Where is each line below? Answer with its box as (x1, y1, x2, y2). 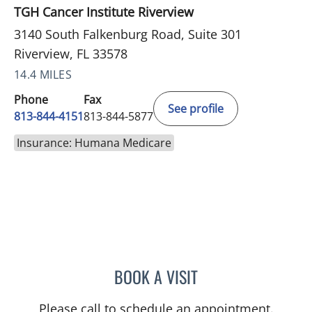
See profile (168, 101, 224, 117)
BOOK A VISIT (114, 264, 198, 290)
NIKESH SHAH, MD (197, 265, 280, 284)
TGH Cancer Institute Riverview (14, 3, 194, 21)
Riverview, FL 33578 (14, 45, 127, 63)
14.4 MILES (14, 67, 72, 83)
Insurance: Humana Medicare (17, 135, 171, 151)
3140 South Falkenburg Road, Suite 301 (14, 26, 242, 43)
